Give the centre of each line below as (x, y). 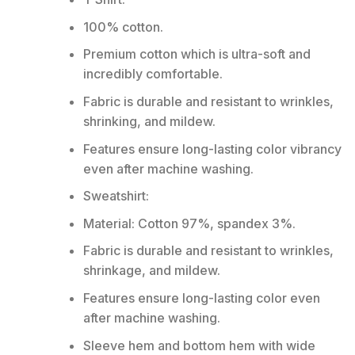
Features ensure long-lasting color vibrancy (212, 149)
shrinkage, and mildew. (151, 271)
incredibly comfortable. (153, 74)
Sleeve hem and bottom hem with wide (199, 345)
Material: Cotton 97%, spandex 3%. (189, 223)
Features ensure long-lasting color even (201, 298)
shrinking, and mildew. (149, 122)
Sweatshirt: (116, 196)
